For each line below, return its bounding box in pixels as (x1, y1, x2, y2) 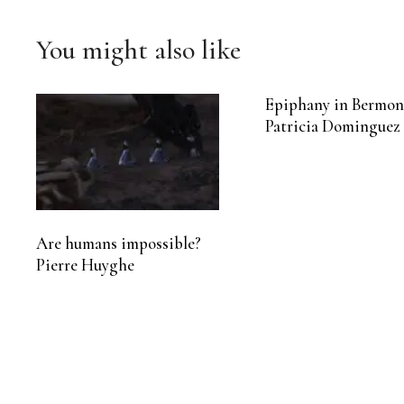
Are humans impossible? (36, 233, 201, 253)
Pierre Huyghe (36, 254, 134, 275)
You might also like (36, 33, 241, 68)
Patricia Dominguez (265, 116, 401, 137)
